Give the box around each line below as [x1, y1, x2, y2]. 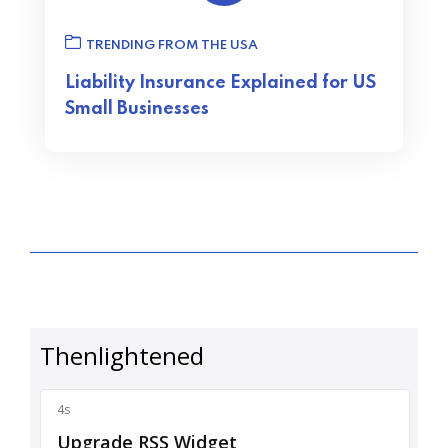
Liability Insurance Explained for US [65, 74, 376, 92]
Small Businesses [65, 100, 209, 118]
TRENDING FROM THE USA [86, 39, 258, 52]
